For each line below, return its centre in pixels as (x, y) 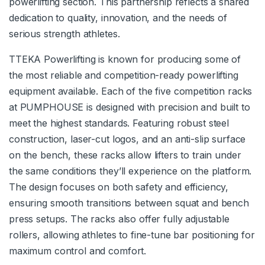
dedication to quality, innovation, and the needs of (118, 18)
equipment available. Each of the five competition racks (131, 91)
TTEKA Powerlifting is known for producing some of (125, 59)
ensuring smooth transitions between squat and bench (129, 203)
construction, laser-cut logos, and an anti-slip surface (127, 139)
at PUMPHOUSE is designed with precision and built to (130, 107)
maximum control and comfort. (78, 251)
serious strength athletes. (64, 34)
